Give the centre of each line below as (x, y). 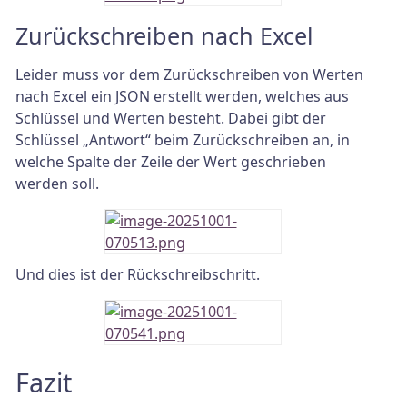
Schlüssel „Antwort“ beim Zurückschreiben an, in (183, 140)
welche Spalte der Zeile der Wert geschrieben (171, 162)
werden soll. (57, 184)
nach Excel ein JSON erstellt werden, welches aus (182, 97)
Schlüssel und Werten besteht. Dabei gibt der (171, 119)
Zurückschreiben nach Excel (164, 36)
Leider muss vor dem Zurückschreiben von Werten (189, 75)
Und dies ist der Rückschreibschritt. (138, 275)
